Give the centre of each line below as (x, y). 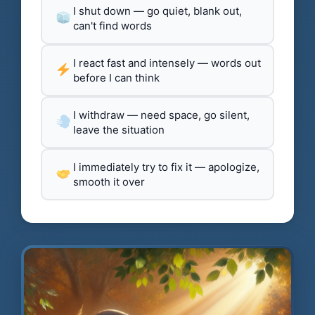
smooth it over (109, 182)
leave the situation (119, 130)
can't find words (112, 26)
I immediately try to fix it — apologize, (166, 167)
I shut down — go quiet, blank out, (157, 11)
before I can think (116, 78)
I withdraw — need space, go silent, (161, 115)
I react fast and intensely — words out (167, 63)
